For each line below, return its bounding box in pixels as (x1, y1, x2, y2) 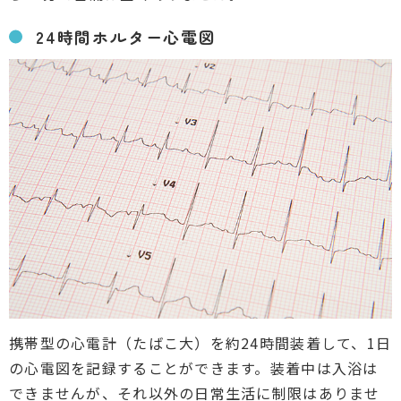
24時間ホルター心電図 (36, 24, 217, 48)
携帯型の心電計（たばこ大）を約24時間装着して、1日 (9, 331, 392, 354)
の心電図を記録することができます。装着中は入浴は (9, 356, 379, 379)
